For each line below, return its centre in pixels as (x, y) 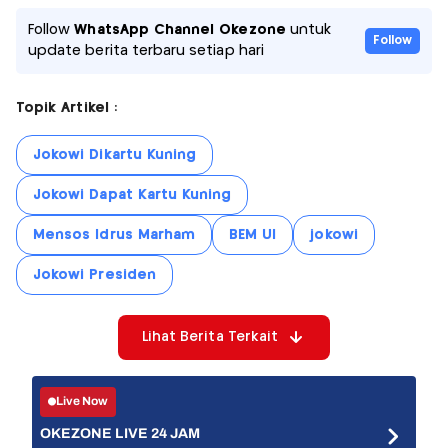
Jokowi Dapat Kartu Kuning (132, 194)
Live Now (82, 401)
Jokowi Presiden (94, 274)
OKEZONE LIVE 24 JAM (120, 433)
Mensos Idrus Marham (114, 234)
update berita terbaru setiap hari (146, 50)
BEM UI (253, 234)
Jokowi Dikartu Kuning (115, 154)
